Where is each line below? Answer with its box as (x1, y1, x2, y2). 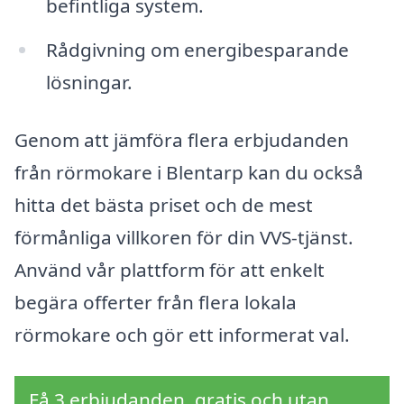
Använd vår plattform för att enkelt (14, 257, 325, 283)
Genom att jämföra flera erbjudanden (14, 127, 349, 153)
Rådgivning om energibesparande (45, 37, 349, 63)
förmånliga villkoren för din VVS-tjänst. (14, 225, 353, 251)
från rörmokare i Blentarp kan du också (14, 160, 363, 186)
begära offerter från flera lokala (14, 289, 297, 316)
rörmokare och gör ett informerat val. (14, 322, 350, 348)
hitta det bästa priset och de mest (14, 192, 313, 218)
